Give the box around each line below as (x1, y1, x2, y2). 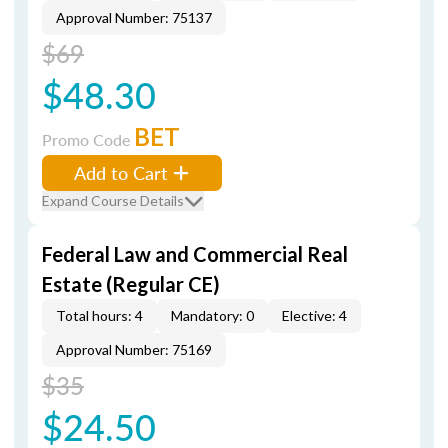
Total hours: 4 (56, 307, 143, 324)
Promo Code (42, 128, 134, 151)
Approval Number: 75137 (56, 9, 212, 26)
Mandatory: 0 (171, 307, 254, 324)
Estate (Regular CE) (42, 272, 220, 296)
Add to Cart (74, 160, 168, 185)
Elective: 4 (282, 307, 347, 324)
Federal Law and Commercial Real (42, 242, 348, 266)
